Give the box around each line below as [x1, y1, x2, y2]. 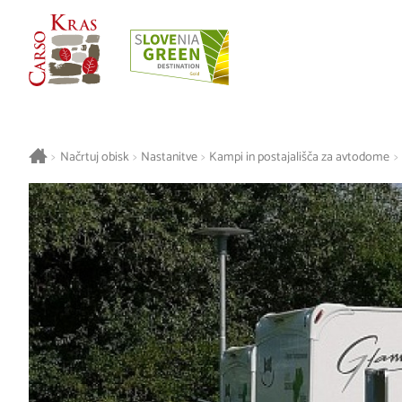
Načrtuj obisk [59, 146, 129, 168]
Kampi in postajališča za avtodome [209, 146, 390, 168]
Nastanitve [140, 146, 197, 168]
